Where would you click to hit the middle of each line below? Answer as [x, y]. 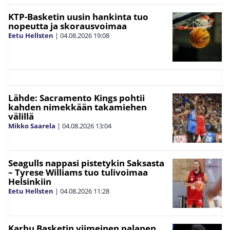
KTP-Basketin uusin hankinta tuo [78, 17]
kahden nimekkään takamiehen [78, 107]
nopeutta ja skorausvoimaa [68, 26]
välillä [21, 117]
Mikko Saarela [32, 126]
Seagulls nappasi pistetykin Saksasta [86, 163]
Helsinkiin [30, 182]
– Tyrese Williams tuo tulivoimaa [78, 172]
